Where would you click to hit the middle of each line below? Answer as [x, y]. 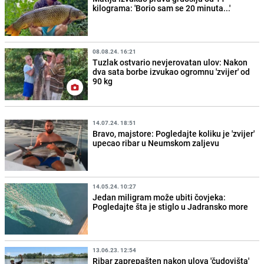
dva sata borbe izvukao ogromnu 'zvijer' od [171, 72]
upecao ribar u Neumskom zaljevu [156, 143]
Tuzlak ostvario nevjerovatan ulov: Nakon [170, 62]
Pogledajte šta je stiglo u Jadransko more [171, 206]
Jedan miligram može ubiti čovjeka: [159, 197]
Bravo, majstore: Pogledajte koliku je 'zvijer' [174, 133]
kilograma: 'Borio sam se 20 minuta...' [162, 8]
